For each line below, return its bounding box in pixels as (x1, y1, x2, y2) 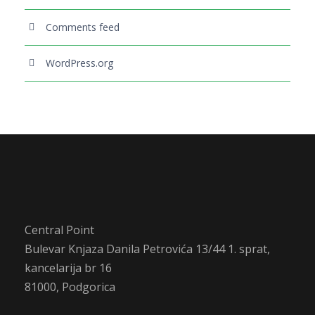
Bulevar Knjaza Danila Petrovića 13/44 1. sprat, (25, 240, 270, 257)
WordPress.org (46, 56, 113, 70)
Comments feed (46, 20, 120, 34)
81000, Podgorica (25, 278, 115, 295)
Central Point (25, 221, 94, 238)
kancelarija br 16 (25, 259, 112, 276)
